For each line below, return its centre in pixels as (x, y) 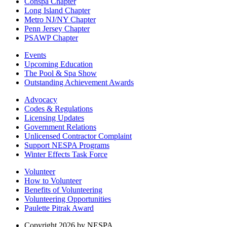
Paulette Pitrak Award (59, 208)
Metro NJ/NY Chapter (60, 19)
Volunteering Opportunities (68, 199)
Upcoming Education (59, 64)
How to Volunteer (53, 180)
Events (35, 55)
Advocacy (41, 99)
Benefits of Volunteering (63, 190)
